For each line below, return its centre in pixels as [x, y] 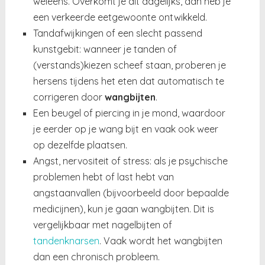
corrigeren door [69, 97]
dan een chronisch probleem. [96, 257]
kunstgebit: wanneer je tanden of [105, 49]
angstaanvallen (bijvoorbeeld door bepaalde [131, 193]
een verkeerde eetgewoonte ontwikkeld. [120, 17]
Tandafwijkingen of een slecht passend [117, 33]
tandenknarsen [66, 241]
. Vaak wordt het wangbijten [161, 241]
